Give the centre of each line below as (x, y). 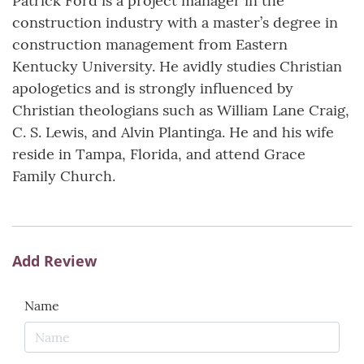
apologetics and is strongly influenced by (153, 89)
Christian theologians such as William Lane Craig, (181, 110)
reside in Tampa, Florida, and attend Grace (159, 154)
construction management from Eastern (150, 45)
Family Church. (64, 176)
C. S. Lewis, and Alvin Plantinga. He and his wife (173, 132)
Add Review (54, 261)
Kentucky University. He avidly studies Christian (177, 67)
